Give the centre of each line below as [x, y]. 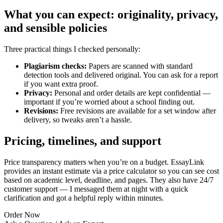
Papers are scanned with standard [140, 66]
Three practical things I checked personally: [72, 49]
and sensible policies [56, 28]
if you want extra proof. [61, 84]
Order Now [22, 215]
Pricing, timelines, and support [83, 141]
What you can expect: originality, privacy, [111, 15]
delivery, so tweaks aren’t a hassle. [78, 120]
